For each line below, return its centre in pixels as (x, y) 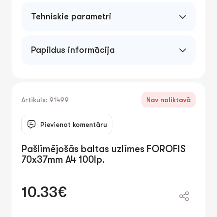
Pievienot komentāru (74, 124)
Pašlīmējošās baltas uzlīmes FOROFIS (103, 149)
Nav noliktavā (169, 100)
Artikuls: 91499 (45, 100)
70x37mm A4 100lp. (63, 160)
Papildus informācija (73, 50)
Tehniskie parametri (71, 16)
